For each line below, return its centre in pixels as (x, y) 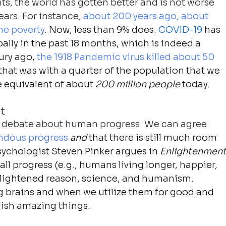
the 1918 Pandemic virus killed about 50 (127, 57)
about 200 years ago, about (147, 16)
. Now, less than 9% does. (102, 30)
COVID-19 (181, 30)
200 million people (138, 84)
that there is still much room (153, 137)
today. (195, 84)
